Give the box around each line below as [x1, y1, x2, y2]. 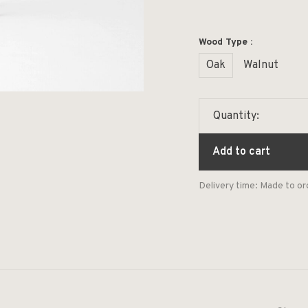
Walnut [243, 58, 278, 72]
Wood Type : [199, 36, 252, 48]
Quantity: [213, 109, 259, 123]
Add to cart [212, 145, 270, 159]
